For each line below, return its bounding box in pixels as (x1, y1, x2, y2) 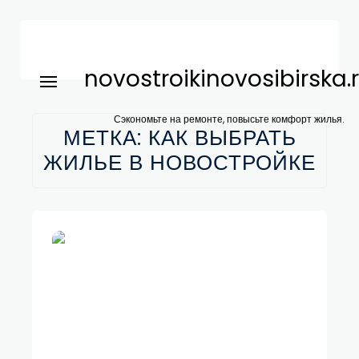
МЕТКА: (63, 123, 148, 152)
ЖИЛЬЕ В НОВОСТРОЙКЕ (43, 147, 316, 177)
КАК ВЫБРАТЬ (147, 123, 296, 152)
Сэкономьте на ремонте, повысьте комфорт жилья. (113, 112, 345, 126)
